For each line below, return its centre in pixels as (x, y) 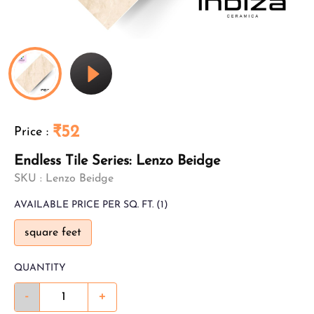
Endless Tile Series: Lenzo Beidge (117, 161)
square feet (53, 233)
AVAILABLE (41, 205)
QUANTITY (40, 268)
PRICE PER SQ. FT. (112, 205)
